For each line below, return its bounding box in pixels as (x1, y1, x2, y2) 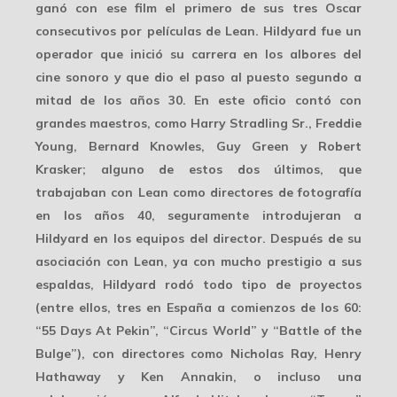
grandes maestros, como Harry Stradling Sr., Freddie (35, 115, 362, 132)
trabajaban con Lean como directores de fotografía (35, 184, 362, 201)
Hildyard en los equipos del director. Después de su (35, 230, 362, 247)
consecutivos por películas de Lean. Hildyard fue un (35, 23, 362, 40)
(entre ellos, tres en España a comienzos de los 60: (35, 300, 362, 316)
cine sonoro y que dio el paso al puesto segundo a (35, 69, 362, 86)
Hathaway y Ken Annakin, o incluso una (35, 369, 362, 385)
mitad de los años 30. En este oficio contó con (35, 92, 362, 109)
